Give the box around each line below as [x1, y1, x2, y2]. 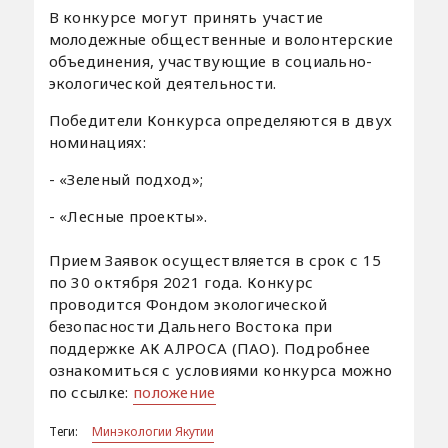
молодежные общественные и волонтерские [48, 28, 393, 49]
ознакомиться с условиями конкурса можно [48, 359, 393, 380]
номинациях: [48, 131, 146, 152]
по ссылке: [48, 381, 133, 402]
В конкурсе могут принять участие [48, 6, 324, 27]
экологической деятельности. [48, 72, 277, 93]
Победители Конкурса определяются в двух [48, 109, 393, 130]
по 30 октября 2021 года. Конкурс [48, 271, 314, 292]
